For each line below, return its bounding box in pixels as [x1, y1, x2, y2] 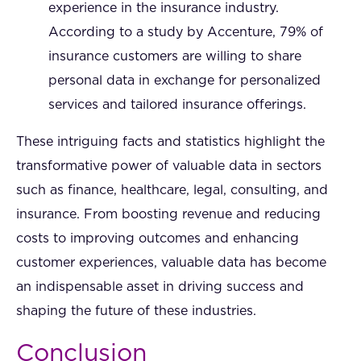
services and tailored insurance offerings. [48, 98, 306, 111]
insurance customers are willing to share [48, 49, 301, 63]
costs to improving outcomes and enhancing [16, 231, 299, 245]
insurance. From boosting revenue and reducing [16, 207, 321, 221]
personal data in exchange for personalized [48, 73, 321, 87]
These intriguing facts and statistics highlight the [16, 135, 325, 148]
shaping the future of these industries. [16, 304, 256, 317]
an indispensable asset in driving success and [16, 280, 304, 293]
